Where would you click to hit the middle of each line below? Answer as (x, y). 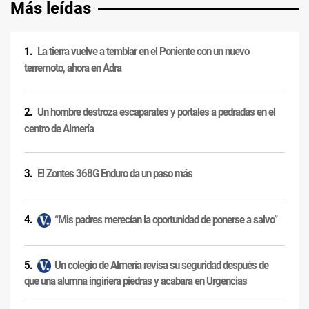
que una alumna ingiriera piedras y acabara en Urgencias (136, 281)
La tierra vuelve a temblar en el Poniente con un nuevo (143, 52)
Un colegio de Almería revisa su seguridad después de (161, 266)
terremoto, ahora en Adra (73, 68)
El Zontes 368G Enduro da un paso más (115, 174)
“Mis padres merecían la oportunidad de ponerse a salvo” (166, 220)
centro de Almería (59, 128)
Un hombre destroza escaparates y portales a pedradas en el (156, 112)
